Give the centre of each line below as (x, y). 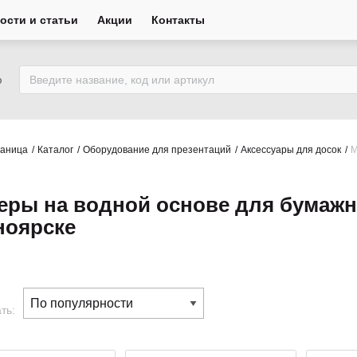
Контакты (178, 20)
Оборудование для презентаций (157, 150)
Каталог (55, 150)
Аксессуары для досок (291, 150)
